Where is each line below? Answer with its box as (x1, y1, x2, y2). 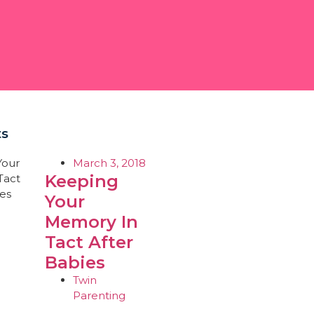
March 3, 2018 (72, 156, 146, 170)
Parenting (72, 289, 125, 302)
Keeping (44, 171, 118, 191)
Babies (44, 252, 105, 273)
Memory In (44, 212, 138, 232)
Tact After (44, 232, 133, 252)
